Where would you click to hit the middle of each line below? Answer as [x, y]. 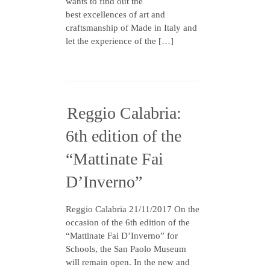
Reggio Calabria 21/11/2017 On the [133, 209]
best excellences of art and [115, 14]
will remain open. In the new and [128, 262]
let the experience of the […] [120, 41]
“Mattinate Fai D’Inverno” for [122, 236]
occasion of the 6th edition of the [128, 222]
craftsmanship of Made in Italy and [131, 28]
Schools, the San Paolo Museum [126, 249]
